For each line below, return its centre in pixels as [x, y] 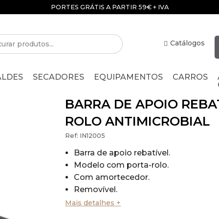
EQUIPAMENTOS [129, 77]
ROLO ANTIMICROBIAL [138, 121]
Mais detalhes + [93, 203]
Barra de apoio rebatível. [122, 153]
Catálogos [187, 43]
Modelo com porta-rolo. [121, 165]
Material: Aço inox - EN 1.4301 [131, 202]
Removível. [95, 189]
